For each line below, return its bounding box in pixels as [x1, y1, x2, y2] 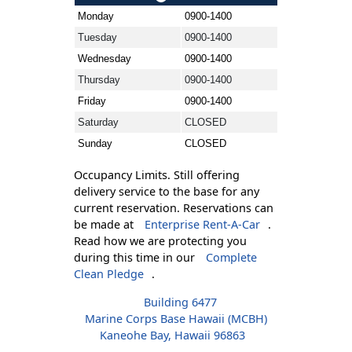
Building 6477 [143, 295, 217, 310]
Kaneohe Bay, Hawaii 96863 [99, 328, 245, 343]
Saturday [78, 116, 119, 128]
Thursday [78, 74, 120, 86]
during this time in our [74, 250, 198, 265]
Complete [206, 250, 257, 265]
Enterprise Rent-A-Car [145, 217, 260, 232]
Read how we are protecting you [74, 233, 247, 248]
